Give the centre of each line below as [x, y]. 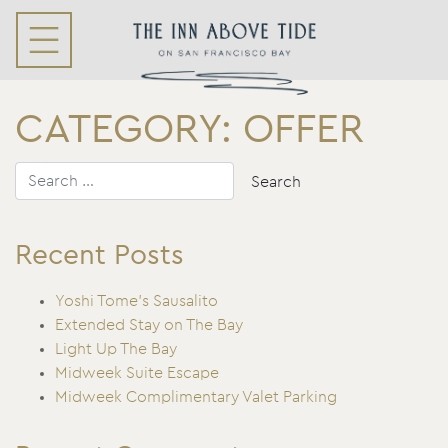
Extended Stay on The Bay [149, 325]
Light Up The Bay [116, 349]
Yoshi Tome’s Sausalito [136, 301]
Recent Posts [99, 256]
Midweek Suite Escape [137, 373]
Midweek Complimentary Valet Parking [196, 397]
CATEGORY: [129, 130]
